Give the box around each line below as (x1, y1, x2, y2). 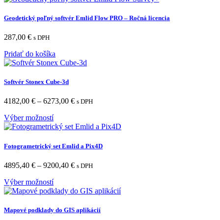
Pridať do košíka (4, 50, 55, 58)
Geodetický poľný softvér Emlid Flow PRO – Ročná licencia (4, 14, 170, 22)
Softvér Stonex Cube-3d (4, 78, 69, 86)
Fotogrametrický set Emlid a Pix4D (4, 142, 103, 150)
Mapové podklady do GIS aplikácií (4, 206, 101, 214)
